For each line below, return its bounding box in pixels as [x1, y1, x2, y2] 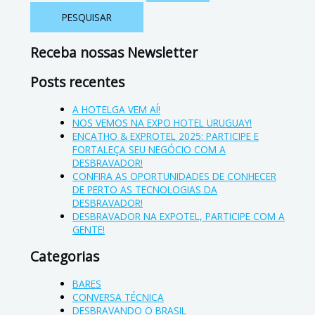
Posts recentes [30, 73, 124, 92]
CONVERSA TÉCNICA [72, 290, 164, 304]
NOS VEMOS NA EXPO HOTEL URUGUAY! [72, 116, 252, 130]
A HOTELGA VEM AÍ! [72, 103, 160, 117]
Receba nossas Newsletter [30, 44, 198, 63]
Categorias [30, 247, 99, 266]
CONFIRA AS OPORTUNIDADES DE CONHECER [72, 169, 276, 184]
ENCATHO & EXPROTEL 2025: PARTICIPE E [72, 129, 259, 143]
